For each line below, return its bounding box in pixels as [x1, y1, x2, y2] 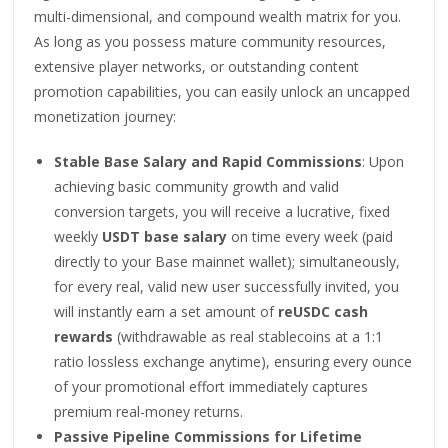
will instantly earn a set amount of [54, 301, 279, 321]
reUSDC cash [278, 301, 369, 321]
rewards [54, 326, 114, 346]
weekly [54, 226, 103, 246]
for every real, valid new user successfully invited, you [54, 276, 400, 296]
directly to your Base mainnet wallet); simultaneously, [54, 251, 401, 271]
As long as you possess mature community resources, [34, 31, 387, 51]
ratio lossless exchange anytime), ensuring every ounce [54, 351, 413, 371]
